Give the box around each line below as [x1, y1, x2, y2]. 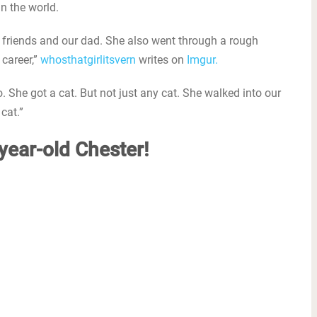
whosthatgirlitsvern [40, 53, 136, 67]
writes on [136, 53, 187, 67]
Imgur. [187, 53, 218, 67]
